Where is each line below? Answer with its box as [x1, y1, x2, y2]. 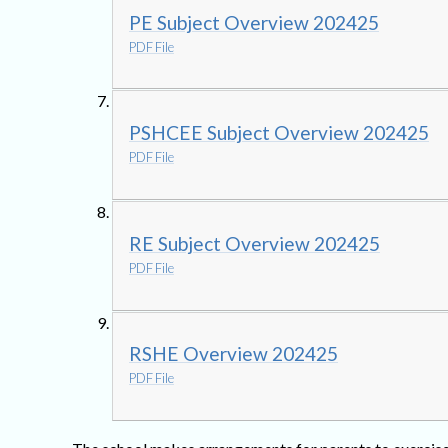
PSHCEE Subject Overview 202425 [129, 121, 429, 145]
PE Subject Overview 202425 [129, 10, 379, 34]
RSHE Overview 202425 [129, 342, 338, 366]
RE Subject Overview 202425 [129, 231, 380, 255]
